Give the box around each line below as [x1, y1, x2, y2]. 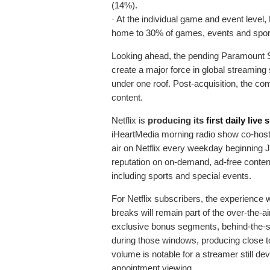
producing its [145, 115, 206, 126]
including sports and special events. [111, 171, 251, 181]
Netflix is [111, 115, 145, 126]
